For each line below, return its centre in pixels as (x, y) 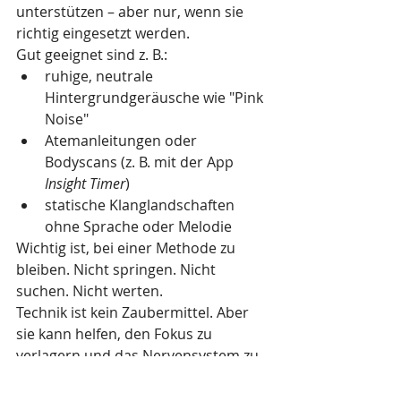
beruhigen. (53, 377)
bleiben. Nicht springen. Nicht (118, 269)
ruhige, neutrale (101, 76)
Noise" (67, 119)
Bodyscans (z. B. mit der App (141, 162)
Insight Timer (85, 183)
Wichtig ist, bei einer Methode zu (128, 248)
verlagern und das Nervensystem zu (139, 355)
